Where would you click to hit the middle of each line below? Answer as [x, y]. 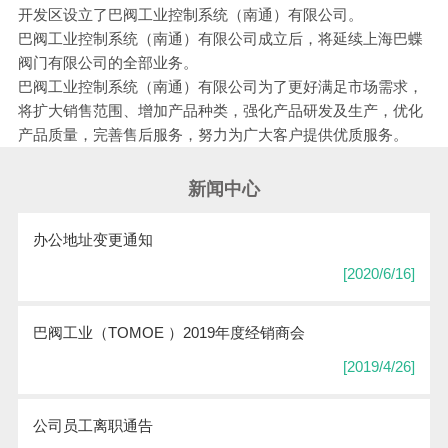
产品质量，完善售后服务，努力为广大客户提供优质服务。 [212, 134]
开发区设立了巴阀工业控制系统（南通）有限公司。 [190, 14]
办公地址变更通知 [92, 240]
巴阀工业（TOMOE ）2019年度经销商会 [168, 333]
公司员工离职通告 [92, 426]
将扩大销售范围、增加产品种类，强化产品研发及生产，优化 [220, 110]
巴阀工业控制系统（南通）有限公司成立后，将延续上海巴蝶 [220, 38]
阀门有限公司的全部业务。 [107, 62]
